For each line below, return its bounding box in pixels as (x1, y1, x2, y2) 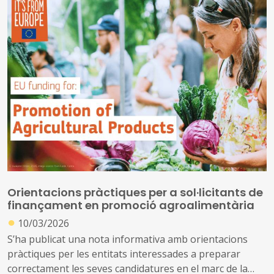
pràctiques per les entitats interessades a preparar (7, 247, 240, 261)
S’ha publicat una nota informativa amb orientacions (7, 232, 248, 246)
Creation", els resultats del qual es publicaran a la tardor (7, 6, 264, 20)
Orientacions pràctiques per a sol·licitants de (7, 184, 263, 200)
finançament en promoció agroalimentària (7, 197, 254, 213)
